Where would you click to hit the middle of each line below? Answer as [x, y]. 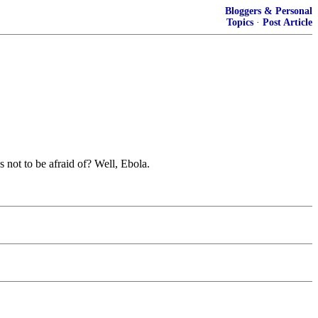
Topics [240, 22]
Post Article [287, 22]
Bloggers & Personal [269, 11]
